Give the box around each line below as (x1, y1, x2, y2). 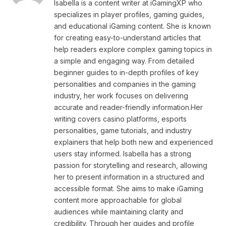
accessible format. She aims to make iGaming (54, 184, 203, 193)
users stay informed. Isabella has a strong (54, 149, 191, 158)
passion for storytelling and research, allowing (54, 161, 207, 169)
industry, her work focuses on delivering (54, 91, 188, 100)
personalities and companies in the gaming (54, 80, 196, 88)
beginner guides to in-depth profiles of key (54, 68, 199, 77)
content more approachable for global (54, 196, 182, 204)
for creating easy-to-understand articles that (54, 33, 201, 42)
